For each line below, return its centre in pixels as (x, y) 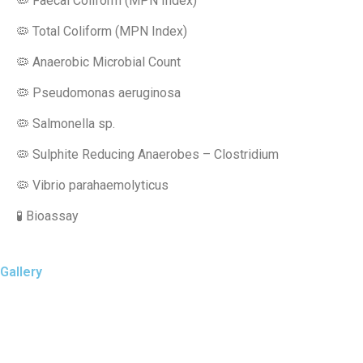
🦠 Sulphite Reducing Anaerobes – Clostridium (147, 155)
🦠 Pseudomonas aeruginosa (98, 93)
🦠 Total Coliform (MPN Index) (102, 32)
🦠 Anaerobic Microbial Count (98, 62)
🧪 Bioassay (47, 216)
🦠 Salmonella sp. (66, 124)
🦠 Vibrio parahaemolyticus (92, 186)
